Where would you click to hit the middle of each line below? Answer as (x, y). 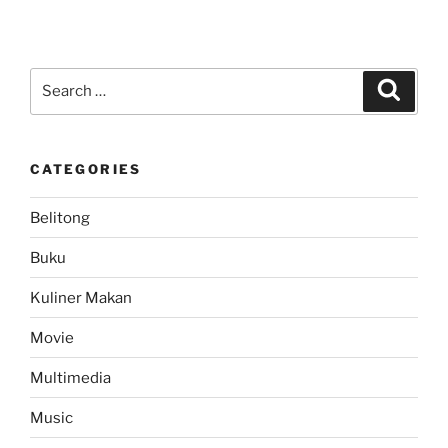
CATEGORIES (86, 168)
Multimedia (70, 377)
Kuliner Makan (81, 297)
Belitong (60, 217)
